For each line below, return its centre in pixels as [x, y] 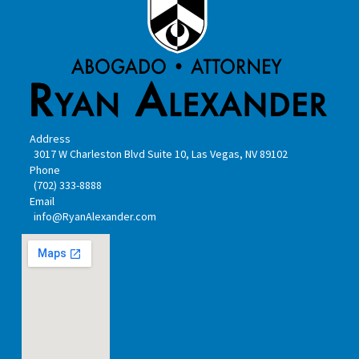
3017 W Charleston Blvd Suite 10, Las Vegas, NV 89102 [160, 154]
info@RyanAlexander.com [95, 217]
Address [50, 139]
